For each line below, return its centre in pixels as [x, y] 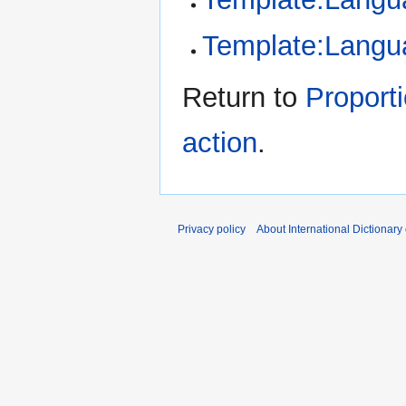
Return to [244, 98]
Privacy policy [212, 230]
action [220, 143]
